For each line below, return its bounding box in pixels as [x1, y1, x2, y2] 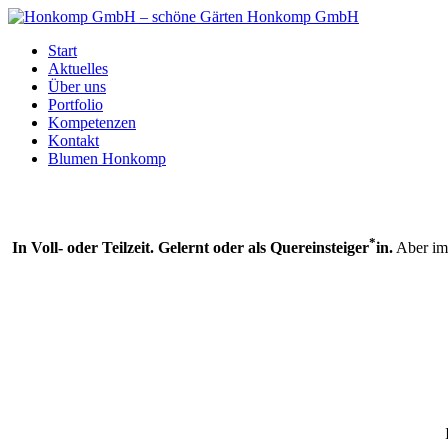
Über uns [48, 78, 106, 95]
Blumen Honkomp [48, 150, 166, 167]
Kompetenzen [48, 114, 136, 131]
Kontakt [48, 132, 99, 149]
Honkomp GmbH [247, 8, 359, 25]
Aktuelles [48, 60, 108, 77]
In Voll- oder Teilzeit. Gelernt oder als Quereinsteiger [11, 239, 369, 257]
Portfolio [48, 96, 103, 113]
